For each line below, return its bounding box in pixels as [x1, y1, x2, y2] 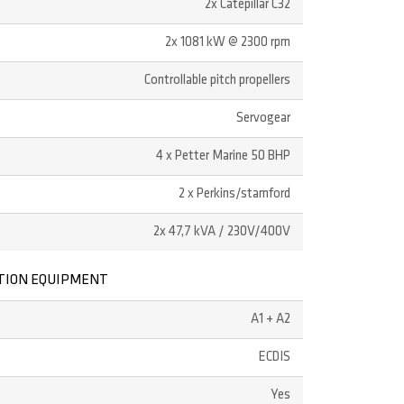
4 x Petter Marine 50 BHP [156, 150, 291, 164]
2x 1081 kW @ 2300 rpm [165, 36, 291, 50]
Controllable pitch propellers [144, 74, 291, 88]
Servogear [236, 112, 291, 126]
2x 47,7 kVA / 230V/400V [153, 225, 291, 240]
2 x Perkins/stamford [179, 188, 291, 202]
